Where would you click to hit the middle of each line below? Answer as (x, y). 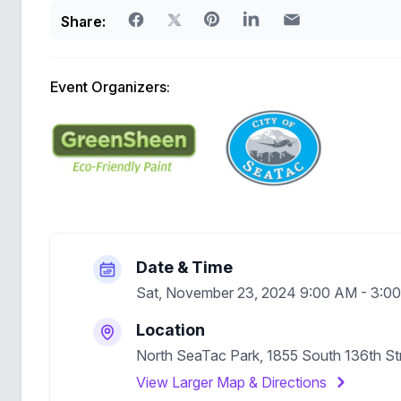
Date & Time (184, 267)
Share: (83, 21)
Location (171, 330)
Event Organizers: (110, 87)
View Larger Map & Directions (231, 382)
